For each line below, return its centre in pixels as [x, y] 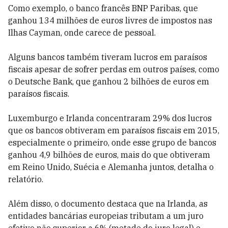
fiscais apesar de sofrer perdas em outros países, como [114, 69]
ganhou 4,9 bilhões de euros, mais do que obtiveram [109, 155]
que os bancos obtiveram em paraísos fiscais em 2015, [114, 130]
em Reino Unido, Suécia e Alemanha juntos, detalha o [111, 167]
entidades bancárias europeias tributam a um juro [106, 216]
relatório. [26, 179]
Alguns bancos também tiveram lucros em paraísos [108, 57]
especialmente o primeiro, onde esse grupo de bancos [112, 142]
